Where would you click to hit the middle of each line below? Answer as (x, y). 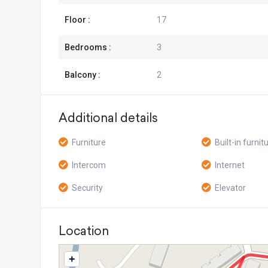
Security (87, 188)
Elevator (231, 188)
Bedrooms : (88, 47)
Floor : (77, 20)
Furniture (89, 142)
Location (84, 231)
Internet (230, 165)
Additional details (108, 118)
